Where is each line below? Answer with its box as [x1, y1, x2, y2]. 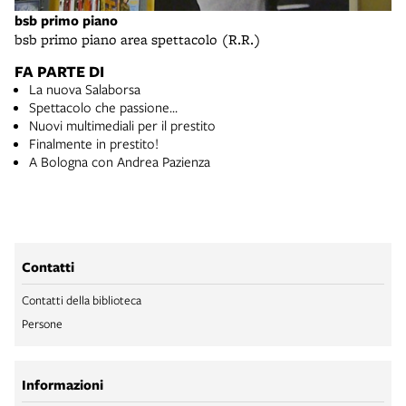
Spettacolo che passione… [29, 97, 178, 116]
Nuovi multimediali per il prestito [29, 115, 216, 134]
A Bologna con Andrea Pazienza [29, 151, 210, 170]
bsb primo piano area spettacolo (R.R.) [14, 29, 261, 49]
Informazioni [22, 374, 103, 394]
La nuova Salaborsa [29, 79, 140, 98]
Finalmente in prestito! [29, 133, 159, 152]
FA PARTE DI [14, 60, 104, 82]
